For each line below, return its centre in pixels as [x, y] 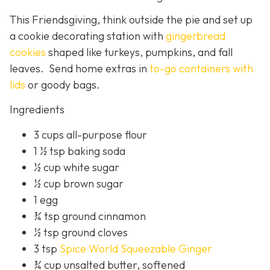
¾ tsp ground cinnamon [90, 216]
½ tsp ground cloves [81, 232]
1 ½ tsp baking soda [80, 151]
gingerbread [196, 36]
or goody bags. [63, 84]
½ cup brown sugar [79, 183]
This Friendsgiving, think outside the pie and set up [131, 19]
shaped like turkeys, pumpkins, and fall [139, 52]
